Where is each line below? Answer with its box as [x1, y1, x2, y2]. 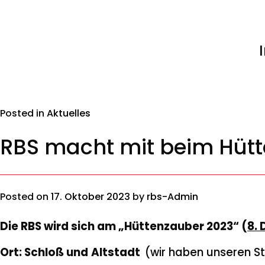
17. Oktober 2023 [51, 189, 130, 203]
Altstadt [91, 244, 145, 260]
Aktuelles [47, 106, 91, 120]
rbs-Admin [147, 189, 198, 203]
